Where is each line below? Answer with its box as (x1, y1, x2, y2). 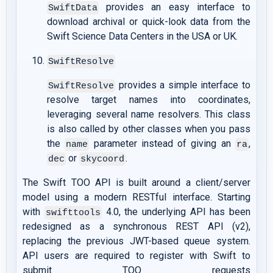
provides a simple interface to (115, 79, 250, 91)
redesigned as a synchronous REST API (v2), (23, 221, 250, 233)
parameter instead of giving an (89, 138, 235, 150)
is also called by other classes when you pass (47, 123, 250, 135)
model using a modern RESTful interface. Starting (23, 191, 250, 204)
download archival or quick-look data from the (47, 16, 250, 28)
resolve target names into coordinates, (47, 94, 250, 106)
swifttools (45, 207, 101, 219)
